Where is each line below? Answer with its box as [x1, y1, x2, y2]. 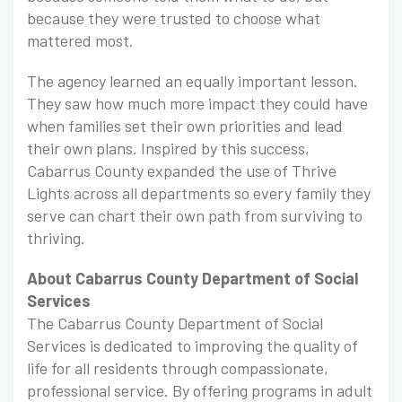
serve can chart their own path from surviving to [27, 205, 363, 226]
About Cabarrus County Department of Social [27, 268, 358, 289]
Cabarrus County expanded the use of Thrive [27, 161, 336, 181]
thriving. [27, 228, 85, 249]
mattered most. [27, 31, 134, 51]
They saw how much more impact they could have [27, 93, 368, 114]
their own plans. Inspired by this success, [27, 138, 310, 159]
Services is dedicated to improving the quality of [27, 336, 358, 356]
